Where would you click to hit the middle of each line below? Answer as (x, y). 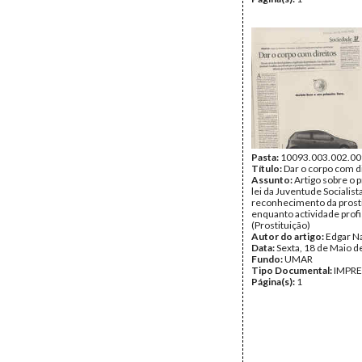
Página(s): (274, 282)
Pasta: (266, 157)
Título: (267, 168)
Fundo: (268, 259)
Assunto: (273, 180)
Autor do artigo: (288, 236)
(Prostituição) (281, 225)
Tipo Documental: (293, 270)
